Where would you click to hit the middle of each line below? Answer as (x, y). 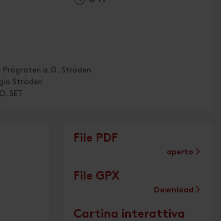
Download (173, 191)
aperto (180, 153)
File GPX (96, 177)
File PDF (95, 139)
